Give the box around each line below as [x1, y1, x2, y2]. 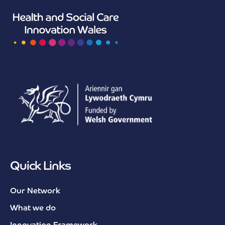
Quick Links [10, 160, 71, 173]
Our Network [10, 187, 60, 196]
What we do [10, 204, 56, 213]
